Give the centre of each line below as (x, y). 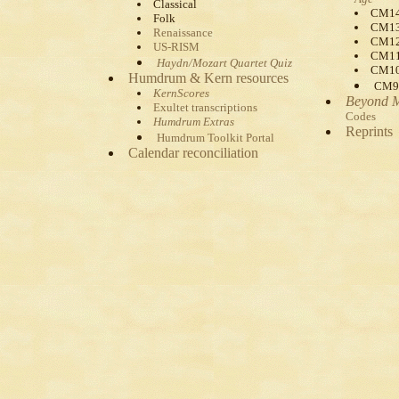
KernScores (181, 93)
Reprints (369, 131)
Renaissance (183, 33)
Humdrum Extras (193, 122)
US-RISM (176, 47)
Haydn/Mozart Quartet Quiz (224, 63)
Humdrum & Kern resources (208, 78)
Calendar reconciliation (193, 153)
